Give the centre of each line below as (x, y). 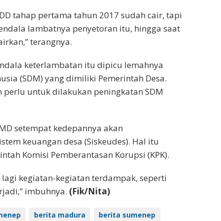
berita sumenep (127, 215)
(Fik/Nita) (89, 191)
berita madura (59, 215)
